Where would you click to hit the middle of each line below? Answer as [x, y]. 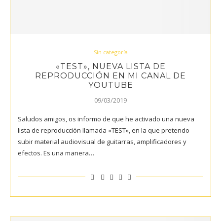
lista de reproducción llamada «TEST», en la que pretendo [104, 130]
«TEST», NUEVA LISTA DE [110, 66]
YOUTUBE [110, 85]
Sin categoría [110, 52]
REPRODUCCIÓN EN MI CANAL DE [110, 75]
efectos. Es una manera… [56, 153]
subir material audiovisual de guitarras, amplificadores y [102, 141]
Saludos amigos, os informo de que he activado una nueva [106, 119]
